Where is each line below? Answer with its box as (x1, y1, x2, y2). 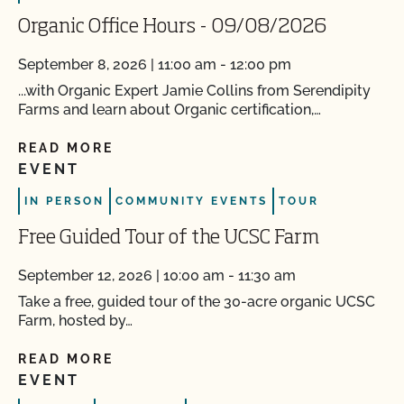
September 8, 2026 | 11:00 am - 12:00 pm (18, 56, 291, 73)
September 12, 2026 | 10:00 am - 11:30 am (18, 267, 296, 284)
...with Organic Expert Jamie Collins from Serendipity (18, 82, 371, 99)
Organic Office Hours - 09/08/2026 (18, 17, 326, 37)
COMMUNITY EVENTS (115, 195, 268, 207)
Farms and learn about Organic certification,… (18, 101, 321, 118)
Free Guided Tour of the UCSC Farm (18, 228, 319, 248)
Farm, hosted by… (18, 312, 133, 329)
